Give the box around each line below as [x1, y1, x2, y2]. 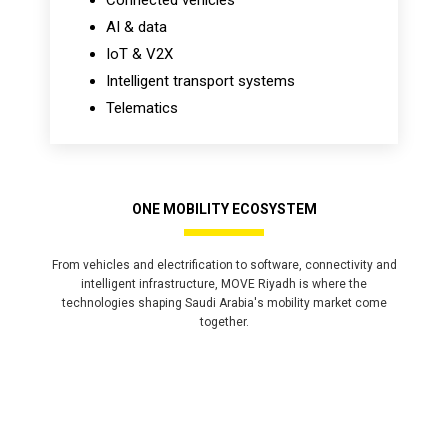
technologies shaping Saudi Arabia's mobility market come [61, 296, 387, 310]
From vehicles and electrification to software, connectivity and [51, 258, 397, 272]
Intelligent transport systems [106, 72, 295, 90]
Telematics [106, 99, 178, 117]
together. [199, 315, 249, 329]
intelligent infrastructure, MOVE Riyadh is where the [81, 277, 367, 291]
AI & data [106, 18, 167, 36]
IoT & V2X [106, 45, 173, 63]
